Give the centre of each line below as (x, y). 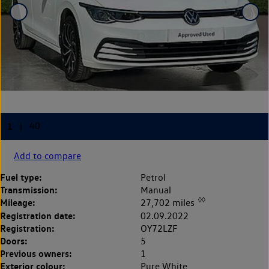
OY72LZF (159, 228)
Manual (156, 190)
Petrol (153, 178)
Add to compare (47, 156)
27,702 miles (169, 203)
